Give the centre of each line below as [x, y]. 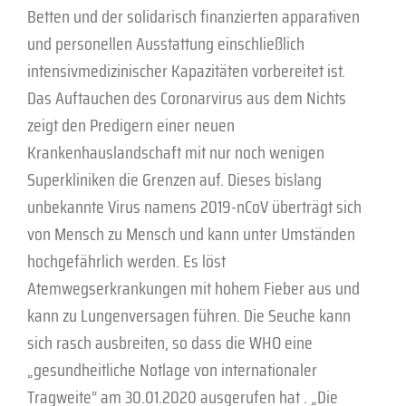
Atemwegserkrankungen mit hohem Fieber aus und [193, 288]
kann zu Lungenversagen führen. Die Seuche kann [189, 315]
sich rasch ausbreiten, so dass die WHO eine [170, 342]
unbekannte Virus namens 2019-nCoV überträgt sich [194, 206]
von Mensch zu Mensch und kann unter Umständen [191, 233]
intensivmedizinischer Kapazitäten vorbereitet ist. [186, 70]
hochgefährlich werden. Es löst [126, 261]
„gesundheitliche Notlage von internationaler [172, 369]
